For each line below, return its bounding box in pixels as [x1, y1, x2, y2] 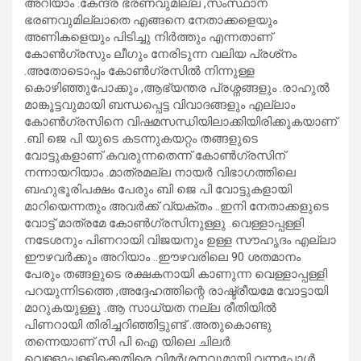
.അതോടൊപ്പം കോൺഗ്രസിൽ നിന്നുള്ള [24, 63, 255, 78]
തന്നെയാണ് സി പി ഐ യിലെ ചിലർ [24, 334, 230, 349]
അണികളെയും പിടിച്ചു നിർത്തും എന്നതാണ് [24, 29, 272, 44]
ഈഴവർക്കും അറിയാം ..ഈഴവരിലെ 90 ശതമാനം [24, 249, 301, 264]
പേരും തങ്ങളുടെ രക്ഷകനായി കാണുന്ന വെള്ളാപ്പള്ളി [24, 266, 327, 281]
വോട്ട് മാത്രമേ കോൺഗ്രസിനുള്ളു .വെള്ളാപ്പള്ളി [24, 215, 304, 230]
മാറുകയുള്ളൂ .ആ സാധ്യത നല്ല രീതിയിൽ [24, 300, 276, 315]
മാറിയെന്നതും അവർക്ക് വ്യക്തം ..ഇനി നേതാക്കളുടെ [24, 198, 329, 214]
